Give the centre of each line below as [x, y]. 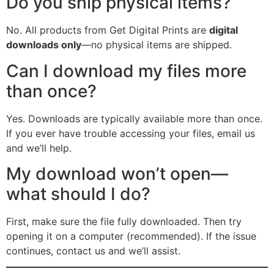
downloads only [44, 45]
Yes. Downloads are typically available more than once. [134, 118]
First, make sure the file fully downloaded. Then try [124, 222]
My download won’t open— [117, 174]
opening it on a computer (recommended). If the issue [131, 236]
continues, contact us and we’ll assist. [93, 251]
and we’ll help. [39, 148]
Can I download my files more [126, 71]
